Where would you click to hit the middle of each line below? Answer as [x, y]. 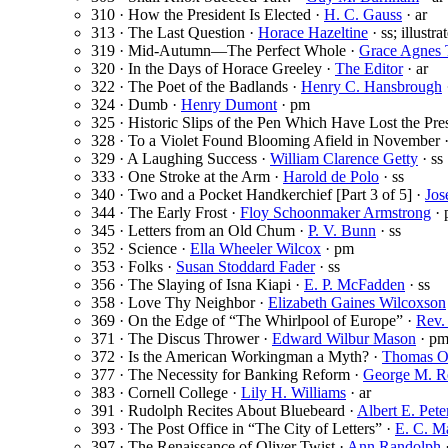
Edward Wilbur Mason [344, 339]
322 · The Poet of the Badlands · [196, 87]
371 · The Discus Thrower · [181, 339]
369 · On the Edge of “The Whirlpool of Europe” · [253, 321]
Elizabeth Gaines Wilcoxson [357, 303]
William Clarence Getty [344, 159]
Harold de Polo [331, 177]
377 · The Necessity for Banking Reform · [227, 375]
